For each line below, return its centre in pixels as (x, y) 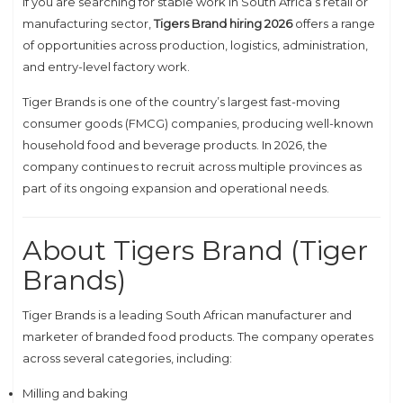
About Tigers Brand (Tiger (195, 251)
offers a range (334, 23)
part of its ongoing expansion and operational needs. (176, 188)
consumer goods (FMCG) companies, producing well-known (198, 123)
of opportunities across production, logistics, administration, (195, 45)
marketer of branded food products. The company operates (198, 336)
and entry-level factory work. (106, 67)
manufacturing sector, (88, 23)
